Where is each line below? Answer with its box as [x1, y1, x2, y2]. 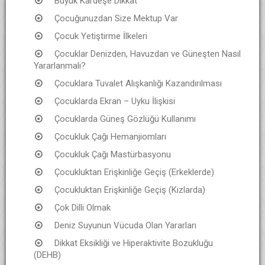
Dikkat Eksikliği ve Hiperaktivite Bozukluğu [54, 237, 213, 248]
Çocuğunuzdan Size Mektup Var [54, 12, 178, 24]
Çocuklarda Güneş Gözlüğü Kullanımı [54, 113, 196, 124]
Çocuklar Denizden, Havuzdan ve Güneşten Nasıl [54, 48, 241, 59]
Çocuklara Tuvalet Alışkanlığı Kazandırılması [54, 77, 222, 89]
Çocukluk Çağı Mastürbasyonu [54, 148, 171, 160]
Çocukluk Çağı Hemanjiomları [54, 131, 166, 142]
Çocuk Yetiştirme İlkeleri [54, 30, 147, 41]
